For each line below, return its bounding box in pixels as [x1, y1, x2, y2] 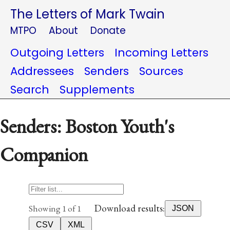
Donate [90, 24, 126, 37]
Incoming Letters [114, 45, 208, 60]
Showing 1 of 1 [29, 202, 81, 214]
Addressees [10, 64, 74, 79]
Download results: [94, 202, 165, 215]
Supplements [60, 82, 135, 97]
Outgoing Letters [10, 45, 104, 60]
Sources [139, 64, 183, 79]
